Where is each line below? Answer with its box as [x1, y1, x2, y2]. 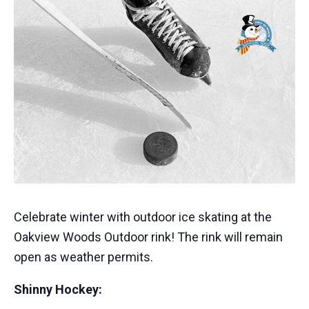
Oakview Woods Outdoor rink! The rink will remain [14, 229, 283, 244]
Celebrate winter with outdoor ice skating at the [14, 209, 272, 224]
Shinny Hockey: [14, 281, 102, 297]
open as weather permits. [14, 249, 153, 264]
